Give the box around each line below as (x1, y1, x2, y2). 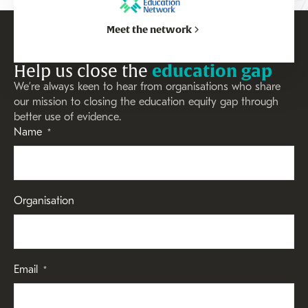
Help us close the (14, 61, 152, 82)
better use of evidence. (14, 112, 121, 124)
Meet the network (107, 24, 192, 36)
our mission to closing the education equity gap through (14, 97, 278, 109)
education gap (152, 61, 272, 81)
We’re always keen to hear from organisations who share (14, 82, 280, 93)
